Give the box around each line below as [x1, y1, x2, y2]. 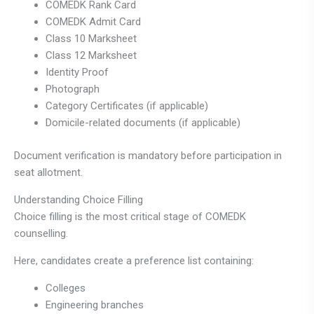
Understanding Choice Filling [14, 193, 143, 206]
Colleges [46, 281, 86, 294]
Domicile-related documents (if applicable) [46, 116, 240, 130]
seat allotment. [14, 165, 83, 179]
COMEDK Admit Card [46, 15, 141, 29]
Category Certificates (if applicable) [46, 100, 208, 113]
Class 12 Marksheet [46, 49, 137, 62]
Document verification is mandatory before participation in [14, 149, 282, 162]
